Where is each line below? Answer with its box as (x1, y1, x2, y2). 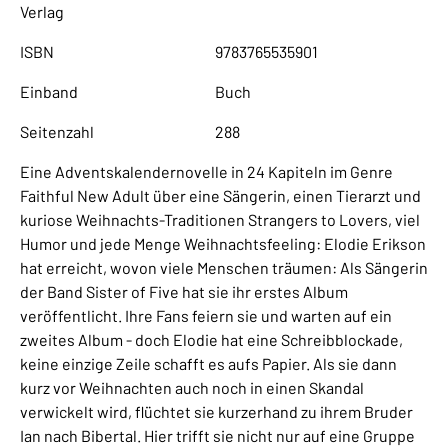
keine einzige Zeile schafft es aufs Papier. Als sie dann (20, 353, 397, 373)
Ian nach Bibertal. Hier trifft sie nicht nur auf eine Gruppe (20, 425, 415, 445)
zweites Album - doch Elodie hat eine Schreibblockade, (20, 329, 403, 349)
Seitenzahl (20, 121, 94, 141)
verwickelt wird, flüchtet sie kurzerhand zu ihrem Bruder (20, 401, 413, 421)
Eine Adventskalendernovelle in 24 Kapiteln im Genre (20, 161, 393, 181)
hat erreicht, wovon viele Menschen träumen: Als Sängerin (20, 257, 428, 277)
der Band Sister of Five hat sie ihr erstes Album (20, 281, 348, 301)
